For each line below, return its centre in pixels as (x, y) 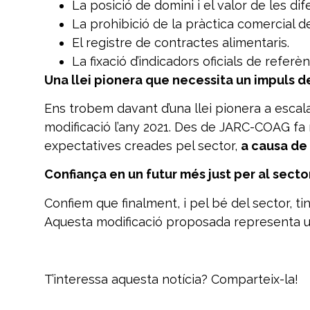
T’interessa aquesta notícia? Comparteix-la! (171, 279)
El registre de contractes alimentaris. (181, 42)
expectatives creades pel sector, (143, 146)
